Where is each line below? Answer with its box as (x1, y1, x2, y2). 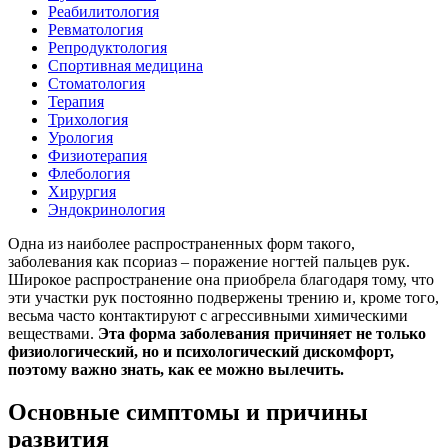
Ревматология (48, 20, 143, 38)
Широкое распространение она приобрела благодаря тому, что (8, 270, 434, 288)
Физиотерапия (48, 146, 147, 164)
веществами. (8, 324, 98, 342)
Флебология (48, 164, 130, 182)
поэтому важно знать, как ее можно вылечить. (8, 360, 344, 378)
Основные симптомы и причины (8, 398, 368, 425)
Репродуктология (48, 38, 167, 56)
